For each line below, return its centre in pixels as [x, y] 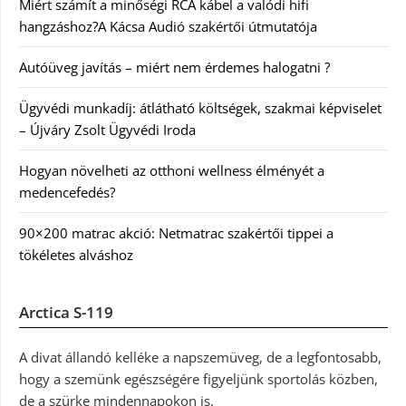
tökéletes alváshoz [76, 254]
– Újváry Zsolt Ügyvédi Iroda [107, 129]
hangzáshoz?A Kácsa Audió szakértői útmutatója [168, 26]
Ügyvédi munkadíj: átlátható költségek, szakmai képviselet [200, 107]
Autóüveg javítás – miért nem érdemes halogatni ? [174, 67]
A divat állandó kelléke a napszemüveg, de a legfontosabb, [200, 357]
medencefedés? [67, 192]
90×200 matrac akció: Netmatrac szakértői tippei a [176, 232]
